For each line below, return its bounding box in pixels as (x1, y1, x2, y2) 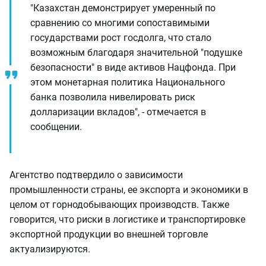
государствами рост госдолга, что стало (30, 32, 211, 43)
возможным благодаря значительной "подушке (30, 47, 242, 58)
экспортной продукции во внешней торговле (9, 229, 208, 240)
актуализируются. (9, 243, 90, 255)
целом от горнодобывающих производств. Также (9, 199, 229, 210)
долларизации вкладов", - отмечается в (30, 106, 206, 118)
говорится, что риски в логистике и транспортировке (9, 214, 245, 225)
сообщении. (30, 121, 82, 132)
